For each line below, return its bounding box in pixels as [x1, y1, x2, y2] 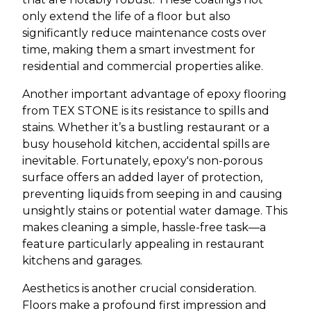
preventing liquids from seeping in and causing [22, 187, 283, 201]
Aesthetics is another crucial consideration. [22, 281, 256, 295]
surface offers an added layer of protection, [22, 170, 262, 184]
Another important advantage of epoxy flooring [22, 87, 287, 101]
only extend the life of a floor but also [22, 9, 230, 23]
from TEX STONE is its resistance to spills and [22, 103, 269, 117]
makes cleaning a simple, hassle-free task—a [22, 220, 266, 234]
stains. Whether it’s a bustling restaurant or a [22, 120, 269, 134]
